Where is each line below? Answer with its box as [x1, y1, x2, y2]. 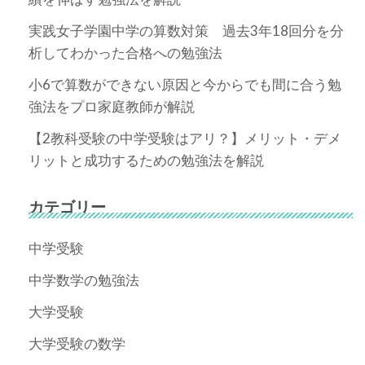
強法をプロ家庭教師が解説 [29, 97, 195, 115]
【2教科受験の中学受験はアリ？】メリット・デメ [29, 129, 341, 147]
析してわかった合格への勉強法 [29, 43, 222, 61]
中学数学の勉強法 [29, 270, 139, 288]
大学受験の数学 [29, 334, 125, 352]
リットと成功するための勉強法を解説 [29, 151, 264, 169]
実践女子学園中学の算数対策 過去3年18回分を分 [29, 21, 344, 39]
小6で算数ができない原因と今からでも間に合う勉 [29, 75, 341, 93]
